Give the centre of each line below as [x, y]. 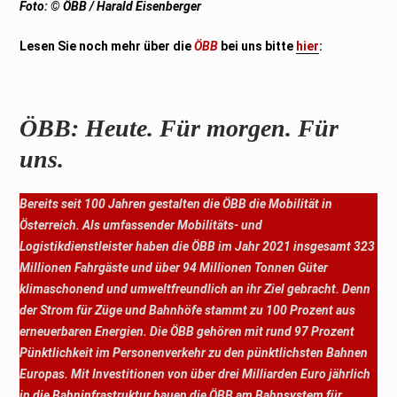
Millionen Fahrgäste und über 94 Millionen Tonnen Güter [174, 267]
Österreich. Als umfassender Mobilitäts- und [141, 225]
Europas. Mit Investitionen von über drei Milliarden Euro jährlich [195, 374]
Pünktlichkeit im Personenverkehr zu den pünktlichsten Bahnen [194, 352]
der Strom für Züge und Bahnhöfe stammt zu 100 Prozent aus [188, 310]
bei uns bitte [259, 46]
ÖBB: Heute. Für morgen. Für [179, 128]
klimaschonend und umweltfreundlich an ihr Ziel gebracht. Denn [195, 288]
